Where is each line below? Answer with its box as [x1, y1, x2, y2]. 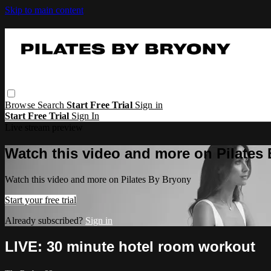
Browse [5, 99, 38, 110]
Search [38, 99, 67, 110]
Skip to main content [5, 5, 83, 15]
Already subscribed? [5, 215, 85, 226]
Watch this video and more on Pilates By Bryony [5, 174, 191, 184]
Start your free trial [5, 194, 76, 205]
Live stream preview [5, 122, 83, 132]
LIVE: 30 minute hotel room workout [5, 238, 255, 255]
